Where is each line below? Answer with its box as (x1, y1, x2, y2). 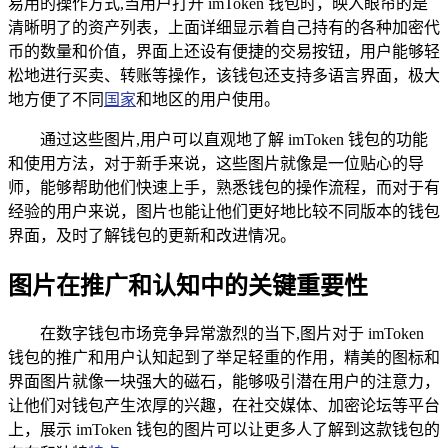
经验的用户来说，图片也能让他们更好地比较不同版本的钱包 (8, 202, 440, 220)
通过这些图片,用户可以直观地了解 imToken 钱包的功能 (40, 130, 428, 148)
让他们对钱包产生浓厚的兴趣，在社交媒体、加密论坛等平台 (8, 397, 440, 415)
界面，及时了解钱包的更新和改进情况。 (8, 226, 296, 244)
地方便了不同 (8, 90, 104, 108)
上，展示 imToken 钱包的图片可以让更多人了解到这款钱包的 (8, 421, 440, 439)
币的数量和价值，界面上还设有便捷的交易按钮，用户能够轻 (8, 42, 440, 60)
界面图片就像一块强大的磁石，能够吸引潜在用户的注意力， (8, 373, 440, 391)
